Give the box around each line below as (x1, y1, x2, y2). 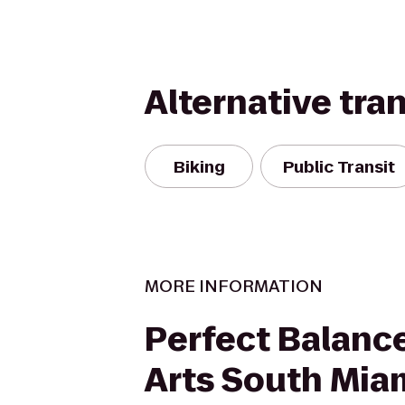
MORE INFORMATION (145, 275, 323, 297)
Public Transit (283, 155, 395, 178)
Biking (173, 155, 225, 178)
